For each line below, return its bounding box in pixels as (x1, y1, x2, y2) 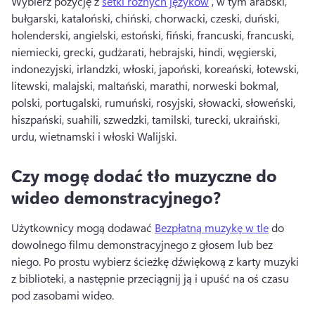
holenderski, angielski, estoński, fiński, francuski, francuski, (11, 27, 294, 43)
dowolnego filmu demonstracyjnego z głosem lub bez (11, 237, 273, 252)
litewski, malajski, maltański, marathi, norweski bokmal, (11, 78, 278, 94)
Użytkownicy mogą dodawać (11, 220, 155, 236)
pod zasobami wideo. (11, 288, 117, 303)
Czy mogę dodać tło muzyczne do (11, 164, 277, 187)
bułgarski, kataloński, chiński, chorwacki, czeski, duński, (11, 11, 279, 26)
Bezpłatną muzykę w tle (155, 220, 269, 236)
